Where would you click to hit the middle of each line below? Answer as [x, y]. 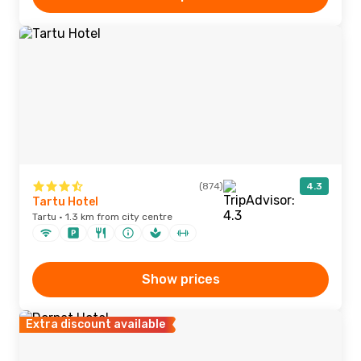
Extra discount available [95, 324]
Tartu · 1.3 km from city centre [102, 217]
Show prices [180, 279]
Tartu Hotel [65, 202]
